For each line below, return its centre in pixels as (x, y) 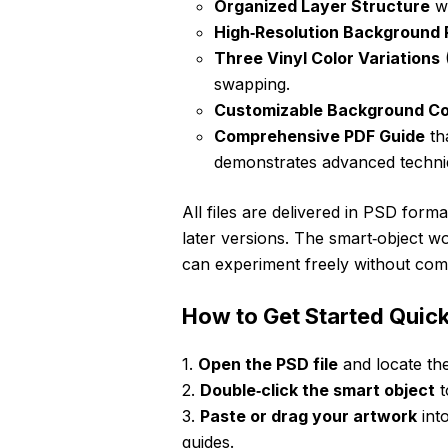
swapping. (252, 84)
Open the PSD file (268, 364)
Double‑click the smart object (317, 390)
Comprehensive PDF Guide (319, 136)
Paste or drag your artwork (308, 416)
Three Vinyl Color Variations (327, 58)
